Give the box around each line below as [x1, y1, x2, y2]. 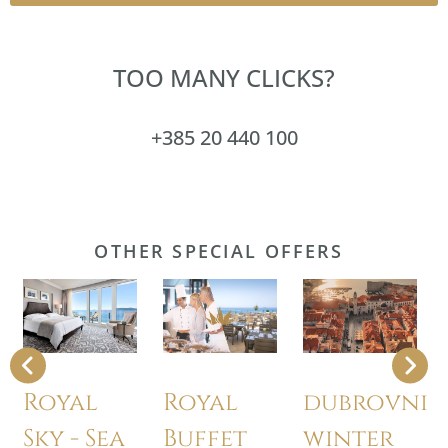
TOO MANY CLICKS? [113, 60, 335, 94]
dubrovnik [303, 387, 443, 419]
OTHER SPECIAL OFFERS [94, 238, 344, 263]
